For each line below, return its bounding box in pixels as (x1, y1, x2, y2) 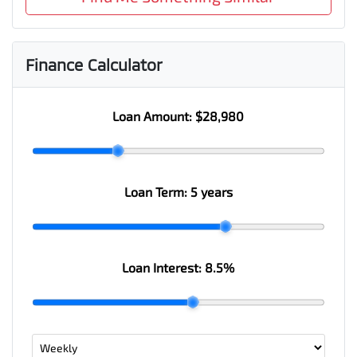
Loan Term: (124, 183, 190, 199)
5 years (190, 183, 233, 199)
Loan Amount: (112, 108, 196, 124)
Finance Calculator (25, 54, 163, 74)
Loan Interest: (122, 259, 206, 275)
